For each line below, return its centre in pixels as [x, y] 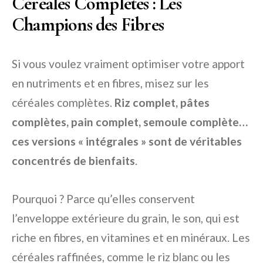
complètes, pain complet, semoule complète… [130, 122]
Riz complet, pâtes [162, 103]
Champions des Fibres [88, 25]
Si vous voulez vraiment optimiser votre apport [128, 64]
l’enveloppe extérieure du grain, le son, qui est [126, 218]
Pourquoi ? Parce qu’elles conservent [103, 199]
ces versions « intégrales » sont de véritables [127, 141]
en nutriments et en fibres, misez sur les [110, 83]
